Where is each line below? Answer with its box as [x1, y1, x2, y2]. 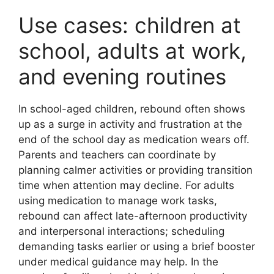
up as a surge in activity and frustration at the [18, 117, 242, 130]
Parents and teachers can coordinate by [18, 148, 216, 161]
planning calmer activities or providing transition [18, 163, 253, 176]
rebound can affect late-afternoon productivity [18, 209, 247, 222]
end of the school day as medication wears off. [18, 133, 250, 146]
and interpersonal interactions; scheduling [18, 224, 224, 237]
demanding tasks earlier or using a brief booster [18, 240, 255, 253]
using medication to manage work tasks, [18, 194, 217, 207]
